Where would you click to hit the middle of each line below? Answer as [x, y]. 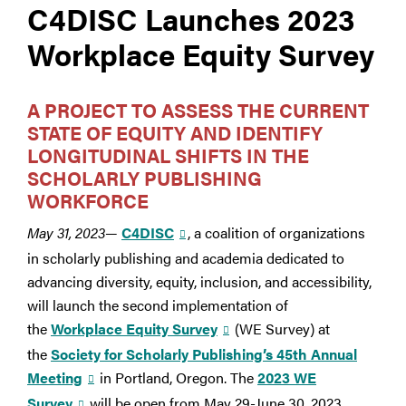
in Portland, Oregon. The [177, 378]
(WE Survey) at [280, 329]
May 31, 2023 [66, 233]
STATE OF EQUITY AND [131, 133]
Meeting [55, 378]
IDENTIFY [279, 133]
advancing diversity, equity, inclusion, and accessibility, [199, 282]
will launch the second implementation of [158, 305]
